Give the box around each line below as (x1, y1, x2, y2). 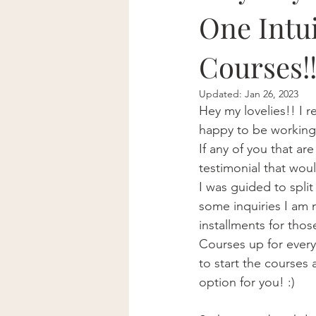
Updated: (199, 87, 245, 100)
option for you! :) (199, 274, 305, 290)
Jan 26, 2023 (245, 87, 298, 100)
